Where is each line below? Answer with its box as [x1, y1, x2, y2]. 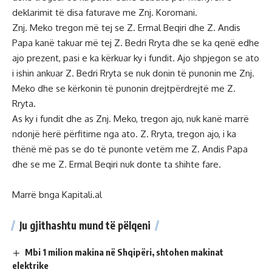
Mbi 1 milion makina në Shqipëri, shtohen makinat [25, 246, 224, 257]
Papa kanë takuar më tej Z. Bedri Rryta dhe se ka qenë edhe [12, 37, 259, 49]
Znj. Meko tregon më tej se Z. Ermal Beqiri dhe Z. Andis [12, 22, 240, 33]
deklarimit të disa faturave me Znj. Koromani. [12, 7, 197, 18]
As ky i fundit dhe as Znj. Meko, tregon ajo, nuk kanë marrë [12, 113, 249, 124]
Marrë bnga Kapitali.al [12, 189, 102, 200]
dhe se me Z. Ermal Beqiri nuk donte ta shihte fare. [12, 158, 221, 170]
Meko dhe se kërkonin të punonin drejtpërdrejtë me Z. [12, 83, 236, 94]
